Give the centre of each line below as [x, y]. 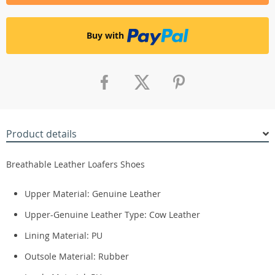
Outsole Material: [61, 256]
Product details [41, 134]
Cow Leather [175, 215]
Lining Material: [58, 235]
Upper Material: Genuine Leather [93, 194]
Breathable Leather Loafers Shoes [76, 164]
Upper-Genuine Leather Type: [87, 215]
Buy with [105, 35]
